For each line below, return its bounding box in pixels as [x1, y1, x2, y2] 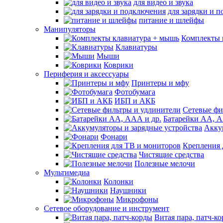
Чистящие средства [139, 150, 204, 159]
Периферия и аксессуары [44, 70, 129, 78]
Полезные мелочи [134, 159, 195, 168]
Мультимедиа [44, 168, 90, 177]
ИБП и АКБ [114, 97, 155, 105]
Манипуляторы [44, 25, 96, 33]
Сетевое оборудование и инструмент [44, 204, 169, 213]
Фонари [101, 132, 127, 141]
